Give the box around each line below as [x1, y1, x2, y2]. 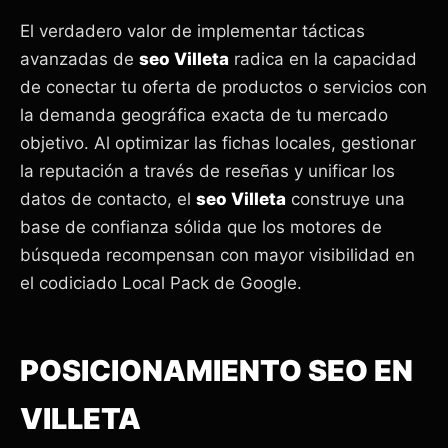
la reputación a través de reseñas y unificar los [20, 160, 395, 181]
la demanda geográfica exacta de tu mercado [20, 104, 388, 125]
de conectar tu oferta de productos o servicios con [20, 76, 427, 97]
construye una [286, 188, 405, 209]
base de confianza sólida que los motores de [20, 216, 382, 237]
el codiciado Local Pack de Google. [20, 272, 302, 293]
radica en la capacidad [229, 48, 417, 69]
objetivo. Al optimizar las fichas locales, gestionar [20, 132, 416, 153]
